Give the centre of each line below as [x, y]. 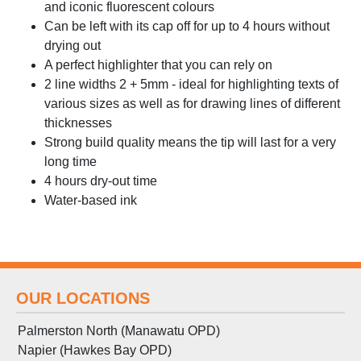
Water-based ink [91, 200]
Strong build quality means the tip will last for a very [190, 142]
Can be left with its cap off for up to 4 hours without [187, 26]
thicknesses [78, 122]
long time [71, 161]
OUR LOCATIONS [83, 298]
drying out [73, 45]
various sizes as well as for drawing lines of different [192, 103]
